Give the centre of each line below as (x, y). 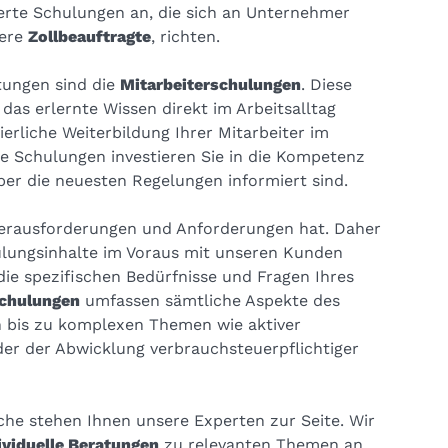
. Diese (326, 85)
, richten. (185, 37)
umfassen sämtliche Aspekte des (209, 301)
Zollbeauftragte (89, 37)
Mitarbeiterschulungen (210, 85)
